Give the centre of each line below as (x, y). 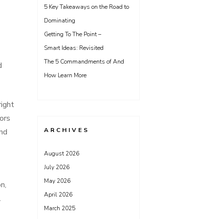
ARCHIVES (67, 130)
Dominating (60, 21)
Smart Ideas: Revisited (74, 48)
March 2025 (60, 208)
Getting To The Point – (73, 34)
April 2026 (58, 195)
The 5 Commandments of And (84, 62)
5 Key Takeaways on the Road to (87, 7)
